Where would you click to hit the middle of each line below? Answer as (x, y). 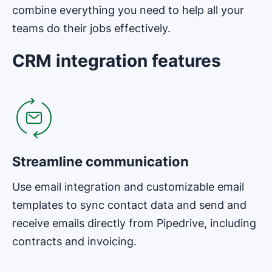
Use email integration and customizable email (128, 187)
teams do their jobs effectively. (91, 29)
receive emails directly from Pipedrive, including (134, 223)
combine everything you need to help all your (128, 10)
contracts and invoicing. (74, 242)
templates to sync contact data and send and (129, 205)
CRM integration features (117, 61)
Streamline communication (100, 162)
